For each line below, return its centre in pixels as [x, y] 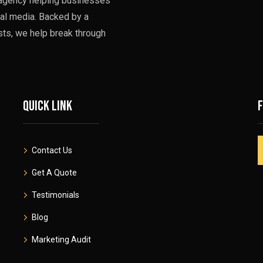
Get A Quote [54, 173]
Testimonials [55, 195]
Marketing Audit [61, 240]
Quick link [47, 106]
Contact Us [52, 150]
